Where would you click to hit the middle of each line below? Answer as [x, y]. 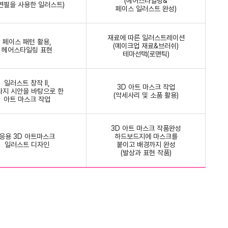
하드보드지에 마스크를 [146, 136]
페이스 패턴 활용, [27, 41]
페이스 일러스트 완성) [146, 8]
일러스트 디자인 [27, 144]
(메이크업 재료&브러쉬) [146, 46]
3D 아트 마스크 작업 [146, 87]
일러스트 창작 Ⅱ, [27, 83]
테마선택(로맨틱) [146, 54]
